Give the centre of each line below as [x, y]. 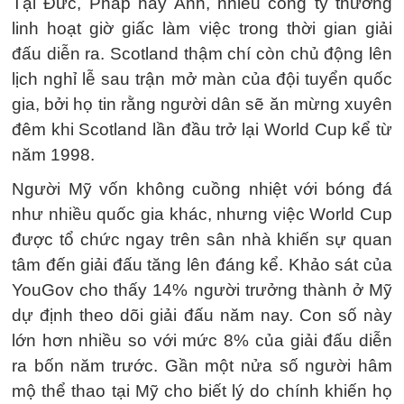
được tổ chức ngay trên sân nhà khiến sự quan [202, 239]
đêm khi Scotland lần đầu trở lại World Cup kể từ [202, 129]
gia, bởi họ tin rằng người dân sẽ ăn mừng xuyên [202, 104]
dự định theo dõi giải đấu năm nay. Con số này [202, 315]
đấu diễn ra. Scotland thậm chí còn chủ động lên [202, 53]
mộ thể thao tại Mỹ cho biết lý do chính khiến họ [202, 390]
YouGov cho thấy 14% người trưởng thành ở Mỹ [202, 289]
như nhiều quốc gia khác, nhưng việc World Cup [202, 214]
